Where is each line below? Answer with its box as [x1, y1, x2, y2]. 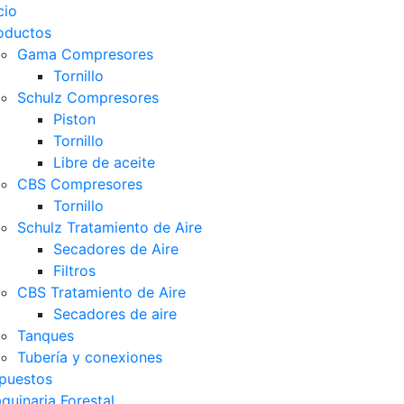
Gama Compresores [17, 45, 153, 63]
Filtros [53, 262, 96, 280]
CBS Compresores [17, 175, 142, 193]
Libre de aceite [53, 153, 155, 171]
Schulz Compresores [17, 88, 159, 106]
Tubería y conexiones [17, 348, 162, 366]
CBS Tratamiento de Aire [17, 283, 186, 301]
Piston [53, 110, 96, 128]
